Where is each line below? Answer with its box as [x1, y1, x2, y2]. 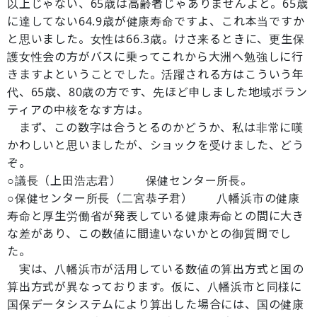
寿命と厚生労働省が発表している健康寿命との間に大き [7, 208, 304, 224]
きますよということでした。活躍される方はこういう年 [7, 67, 304, 82]
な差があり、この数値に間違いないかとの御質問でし [7, 226, 292, 241]
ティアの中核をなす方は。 [7, 102, 149, 117]
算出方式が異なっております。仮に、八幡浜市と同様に [7, 279, 302, 294]
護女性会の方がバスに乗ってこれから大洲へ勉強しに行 [7, 49, 304, 64]
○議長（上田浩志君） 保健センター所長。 [7, 173, 253, 188]
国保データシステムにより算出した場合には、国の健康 [7, 296, 304, 312]
